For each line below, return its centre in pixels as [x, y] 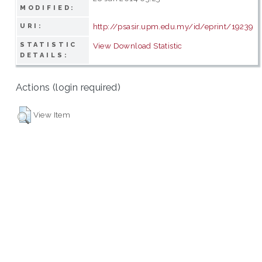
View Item [52, 114]
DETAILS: [44, 55]
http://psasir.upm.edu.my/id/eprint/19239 [173, 26]
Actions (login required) [68, 87]
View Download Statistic [137, 45]
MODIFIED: [48, 8]
